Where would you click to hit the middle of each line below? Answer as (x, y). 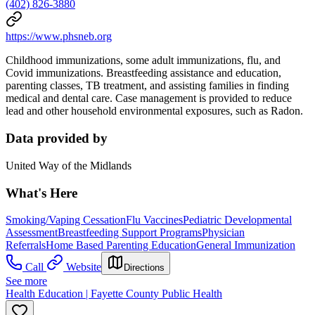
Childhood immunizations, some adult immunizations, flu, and (143, 60)
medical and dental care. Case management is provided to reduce (149, 98)
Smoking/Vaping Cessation (66, 220)
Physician (223, 233)
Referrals (26, 245)
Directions (144, 268)
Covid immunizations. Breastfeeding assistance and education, (143, 73)
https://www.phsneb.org (59, 37)
